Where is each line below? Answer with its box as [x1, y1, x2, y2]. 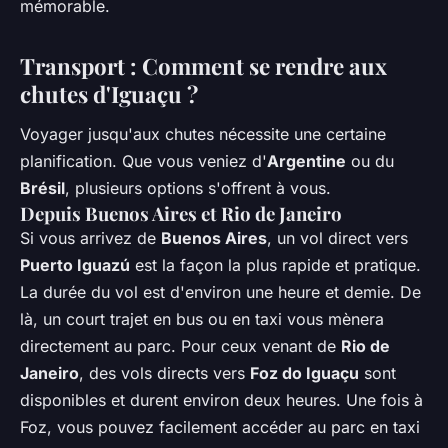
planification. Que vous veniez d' [20, 150, 267, 171]
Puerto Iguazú [20, 254, 130, 275]
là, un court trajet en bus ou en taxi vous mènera [20, 308, 384, 329]
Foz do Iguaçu [250, 362, 359, 383]
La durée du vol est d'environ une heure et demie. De [20, 281, 421, 302]
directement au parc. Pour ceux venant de [20, 335, 341, 356]
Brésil [20, 177, 65, 198]
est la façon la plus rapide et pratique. [130, 254, 421, 275]
